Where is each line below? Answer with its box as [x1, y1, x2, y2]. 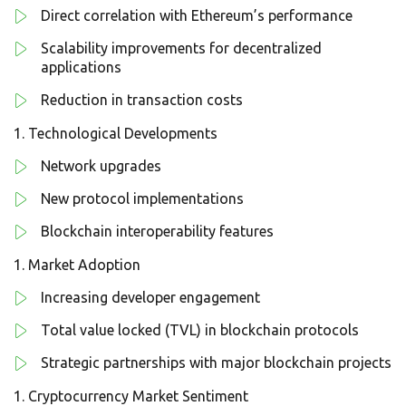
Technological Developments [28, 125, 217, 142]
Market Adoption [28, 256, 140, 274]
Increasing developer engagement [41, 289, 260, 306]
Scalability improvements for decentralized [41, 40, 322, 57]
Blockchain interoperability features [41, 223, 274, 240]
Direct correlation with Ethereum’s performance [41, 7, 353, 24]
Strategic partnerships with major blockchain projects [41, 354, 391, 372]
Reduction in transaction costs [41, 92, 243, 109]
